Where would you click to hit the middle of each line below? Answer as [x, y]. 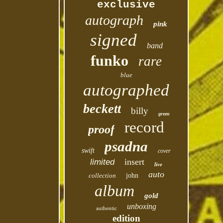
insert [135, 162]
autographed [126, 90]
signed [113, 40]
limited [103, 162]
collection [102, 175]
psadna [126, 146]
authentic [107, 208]
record [145, 127]
